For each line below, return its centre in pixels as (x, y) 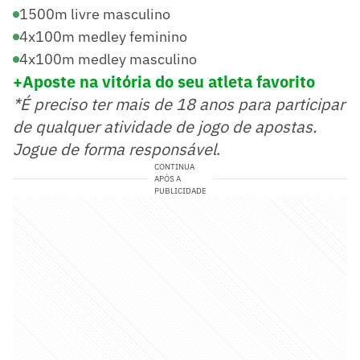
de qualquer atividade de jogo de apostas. (165, 126)
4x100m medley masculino (108, 59)
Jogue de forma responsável (115, 149)
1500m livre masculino (95, 14)
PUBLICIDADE (180, 190)
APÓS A (167, 178)
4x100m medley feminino (103, 36)
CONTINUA (174, 166)
